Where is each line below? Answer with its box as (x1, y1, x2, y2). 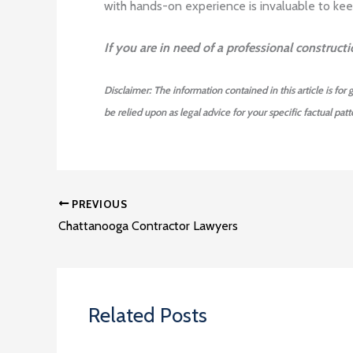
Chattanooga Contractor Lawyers (58, 218, 238, 234)
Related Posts (88, 303, 207, 329)
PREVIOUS (69, 197, 128, 210)
